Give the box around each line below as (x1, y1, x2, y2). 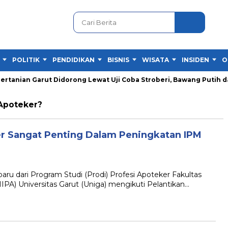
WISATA (142, 56, 169, 64)
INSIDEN (182, 56, 209, 64)
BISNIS (107, 56, 129, 64)
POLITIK (12, 56, 40, 64)
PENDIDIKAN (52, 56, 95, 64)
